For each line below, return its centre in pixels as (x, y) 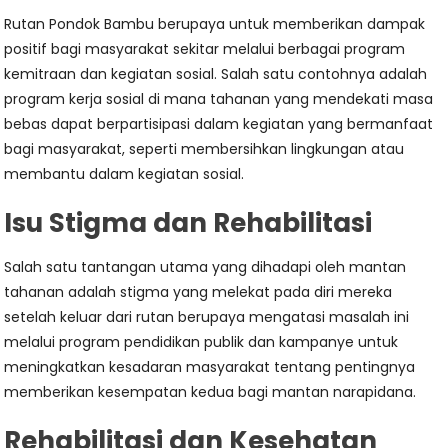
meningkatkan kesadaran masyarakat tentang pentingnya (210, 367)
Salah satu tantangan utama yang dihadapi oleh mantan (205, 267)
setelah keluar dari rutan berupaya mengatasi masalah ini (207, 317)
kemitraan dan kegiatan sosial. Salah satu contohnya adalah (216, 74)
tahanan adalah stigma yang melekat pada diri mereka (198, 292)
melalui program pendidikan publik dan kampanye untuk (201, 342)
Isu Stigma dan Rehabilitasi (188, 223)
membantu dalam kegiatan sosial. (124, 174)
